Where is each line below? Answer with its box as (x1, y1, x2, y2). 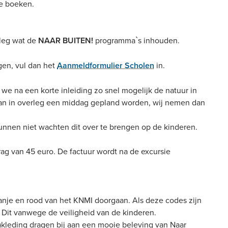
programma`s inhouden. (95, 35, 180, 46)
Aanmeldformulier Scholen (57, 60, 154, 71)
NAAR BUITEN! (38, 35, 95, 46)
